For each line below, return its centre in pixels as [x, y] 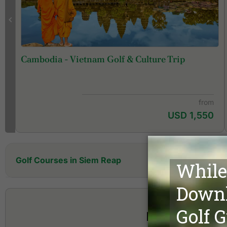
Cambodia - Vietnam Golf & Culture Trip [103, 59]
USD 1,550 [191, 115]
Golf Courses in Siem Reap [68, 160]
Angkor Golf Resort [60, 182]
